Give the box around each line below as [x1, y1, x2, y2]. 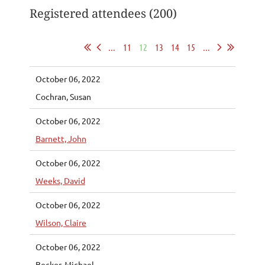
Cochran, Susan [35, 91, 91, 102]
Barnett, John [35, 132, 86, 144]
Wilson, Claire [35, 216, 86, 228]
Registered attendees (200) [30, 6, 177, 21]
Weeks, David [35, 174, 85, 186]
